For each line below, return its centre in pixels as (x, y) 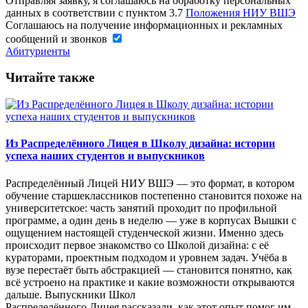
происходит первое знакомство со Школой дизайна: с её (137, 245)
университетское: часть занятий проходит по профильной (141, 208)
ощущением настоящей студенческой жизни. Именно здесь (144, 232)
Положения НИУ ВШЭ (241, 12)
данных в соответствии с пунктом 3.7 (96, 12)
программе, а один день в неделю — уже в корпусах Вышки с (151, 220)
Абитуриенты (38, 51)
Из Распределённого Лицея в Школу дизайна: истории (140, 144)
